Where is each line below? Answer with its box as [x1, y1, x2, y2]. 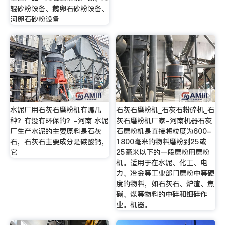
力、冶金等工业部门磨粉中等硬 [116, 168, 215, 178]
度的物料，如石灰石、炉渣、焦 [116, 178, 215, 189]
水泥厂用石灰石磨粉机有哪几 [10, 104, 101, 115]
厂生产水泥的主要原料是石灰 [10, 126, 101, 136]
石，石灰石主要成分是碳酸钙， [10, 136, 108, 147]
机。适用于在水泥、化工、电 [116, 157, 208, 168]
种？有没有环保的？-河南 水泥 [10, 115, 108, 126]
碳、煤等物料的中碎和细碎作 [116, 189, 208, 199]
